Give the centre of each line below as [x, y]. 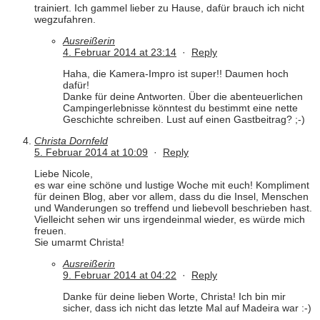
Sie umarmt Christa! [79, 242]
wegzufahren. [65, 20]
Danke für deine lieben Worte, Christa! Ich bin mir [174, 297]
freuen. [50, 231]
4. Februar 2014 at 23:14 [120, 52]
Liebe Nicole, [64, 174]
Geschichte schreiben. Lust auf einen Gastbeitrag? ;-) [184, 120]
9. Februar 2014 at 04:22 [120, 275]
